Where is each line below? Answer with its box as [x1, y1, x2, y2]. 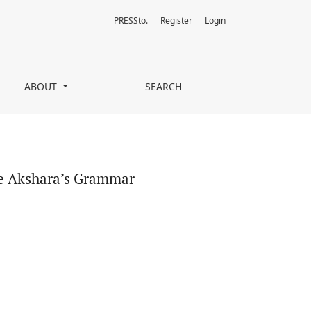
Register [160, 15, 192, 26]
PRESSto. [114, 15, 148, 26]
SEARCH [145, 80, 183, 93]
